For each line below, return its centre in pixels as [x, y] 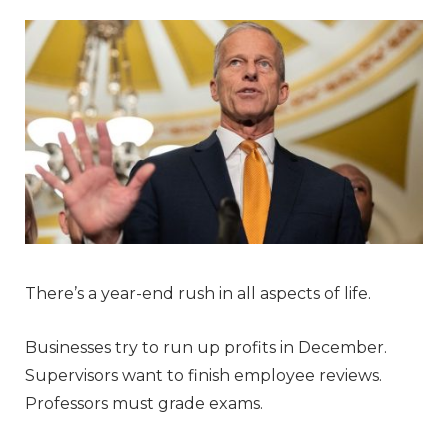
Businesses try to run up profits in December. [206, 347]
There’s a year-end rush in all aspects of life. [198, 293]
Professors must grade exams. [144, 403]
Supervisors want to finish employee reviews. [203, 375]
